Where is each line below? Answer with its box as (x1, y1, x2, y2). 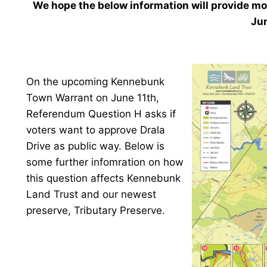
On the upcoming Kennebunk (26, 76, 164, 88)
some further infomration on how (26, 156, 184, 168)
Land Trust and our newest (26, 188, 156, 200)
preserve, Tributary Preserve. (26, 204, 165, 216)
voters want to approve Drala (26, 124, 165, 136)
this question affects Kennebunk (26, 172, 181, 184)
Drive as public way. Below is (26, 140, 164, 152)
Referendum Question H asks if (26, 108, 176, 120)
